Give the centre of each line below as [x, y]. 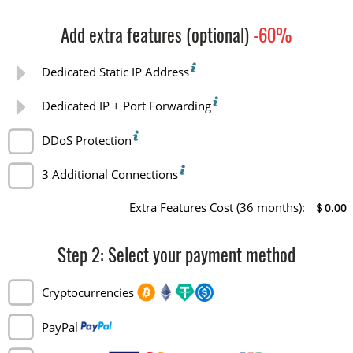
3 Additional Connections [110, 175]
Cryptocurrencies [87, 293]
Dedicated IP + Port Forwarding [126, 106]
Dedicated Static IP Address [115, 71]
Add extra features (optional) [155, 38]
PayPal [59, 327]
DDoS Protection [86, 140]
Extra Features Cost [181, 208]
